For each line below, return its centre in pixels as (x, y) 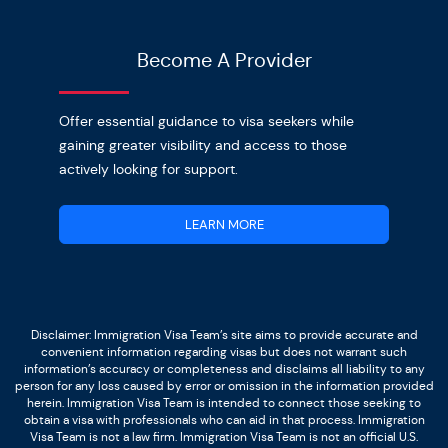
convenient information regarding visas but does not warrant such (224, 351)
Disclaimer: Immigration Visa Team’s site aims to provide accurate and (224, 334)
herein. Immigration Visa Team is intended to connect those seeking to (224, 402)
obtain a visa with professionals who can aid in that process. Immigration (224, 419)
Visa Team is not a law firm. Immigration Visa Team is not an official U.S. (224, 436)
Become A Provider (224, 60)
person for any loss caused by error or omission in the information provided (224, 385)
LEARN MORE (224, 224)
